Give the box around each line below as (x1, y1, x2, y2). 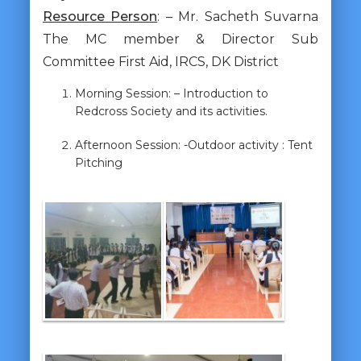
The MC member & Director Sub (42, 31, 319, 47)
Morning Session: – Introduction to (74, 85, 268, 101)
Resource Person (42, 8, 158, 24)
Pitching (74, 155, 122, 170)
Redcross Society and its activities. (74, 103, 268, 118)
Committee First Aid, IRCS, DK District (42, 53, 279, 69)
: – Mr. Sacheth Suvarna (157, 8, 319, 24)
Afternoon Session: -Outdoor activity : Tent (74, 137, 313, 152)
